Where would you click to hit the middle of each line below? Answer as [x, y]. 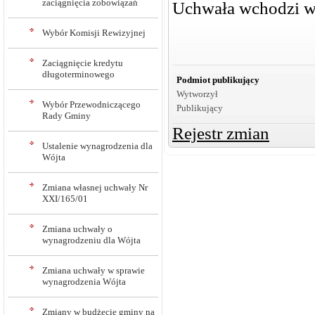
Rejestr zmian [221, 134]
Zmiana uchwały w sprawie [94, 270]
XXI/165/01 [65, 199]
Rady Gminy [66, 116]
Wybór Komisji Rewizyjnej [94, 33]
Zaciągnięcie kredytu [83, 63]
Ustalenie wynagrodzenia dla [97, 146]
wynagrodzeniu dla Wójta [91, 240]
